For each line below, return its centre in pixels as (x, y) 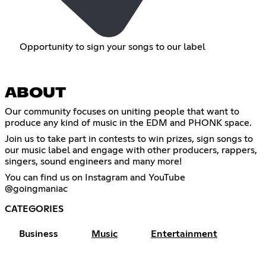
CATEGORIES (34, 209)
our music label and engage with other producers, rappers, (131, 150)
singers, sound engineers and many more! (93, 161)
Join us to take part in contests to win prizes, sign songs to (129, 139)
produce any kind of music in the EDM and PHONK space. (128, 123)
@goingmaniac (36, 189)
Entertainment (184, 234)
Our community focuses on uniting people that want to (122, 111)
